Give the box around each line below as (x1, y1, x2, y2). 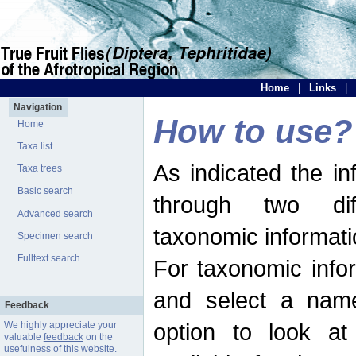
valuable (3, 331, 44, 343)
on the (83, 331, 113, 343)
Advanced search (17, 207, 94, 219)
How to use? (153, 113, 353, 151)
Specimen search (17, 230, 94, 242)
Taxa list (17, 140, 53, 152)
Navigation (14, 102, 63, 114)
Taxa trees (17, 163, 63, 175)
